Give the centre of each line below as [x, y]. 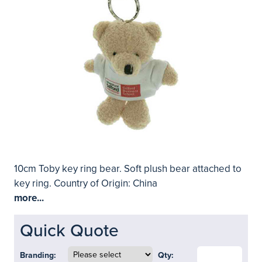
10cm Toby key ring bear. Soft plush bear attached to [128, 169]
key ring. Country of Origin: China [86, 183]
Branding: [38, 255]
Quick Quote [69, 231]
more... [29, 198]
